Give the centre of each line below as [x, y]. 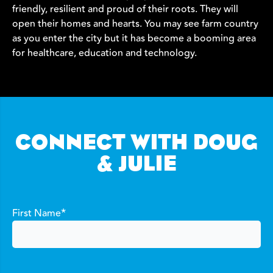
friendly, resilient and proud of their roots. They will [125, 9]
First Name [37, 214]
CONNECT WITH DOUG [136, 144]
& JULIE [136, 165]
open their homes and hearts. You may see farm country [135, 24]
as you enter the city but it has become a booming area [134, 39]
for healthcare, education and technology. [105, 53]
